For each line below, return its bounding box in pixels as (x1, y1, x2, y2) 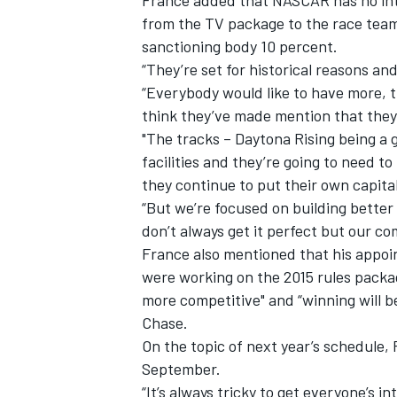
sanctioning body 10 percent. (142, 36, 338, 57)
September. (142, 359, 224, 379)
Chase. (142, 313, 188, 333)
